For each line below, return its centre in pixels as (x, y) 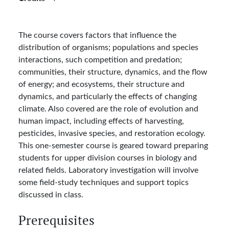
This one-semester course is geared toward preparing (113, 145)
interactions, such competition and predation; (100, 59)
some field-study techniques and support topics (104, 182)
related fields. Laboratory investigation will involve (108, 170)
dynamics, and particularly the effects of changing (108, 96)
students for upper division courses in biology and (108, 157)
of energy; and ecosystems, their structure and (101, 84)
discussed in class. (51, 194)
